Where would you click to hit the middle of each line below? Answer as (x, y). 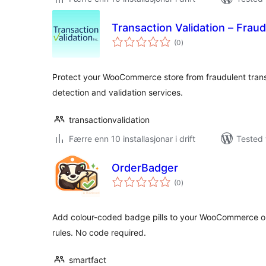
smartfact (88, 260)
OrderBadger (145, 168)
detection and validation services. (118, 92)
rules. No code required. (99, 232)
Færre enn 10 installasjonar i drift (132, 139)
